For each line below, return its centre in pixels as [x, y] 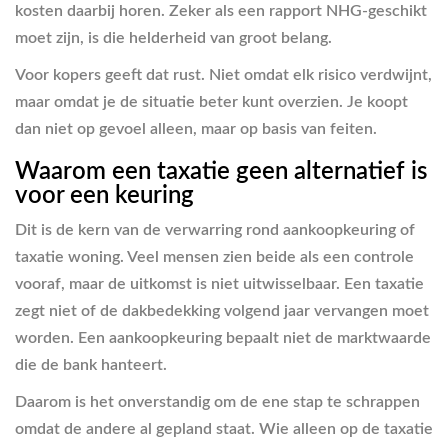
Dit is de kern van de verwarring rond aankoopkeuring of [215, 229]
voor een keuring [104, 196]
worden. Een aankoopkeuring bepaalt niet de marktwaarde [223, 337]
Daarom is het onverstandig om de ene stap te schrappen [217, 401]
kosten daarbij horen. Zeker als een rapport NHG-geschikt [221, 11]
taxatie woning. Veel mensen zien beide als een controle [214, 256]
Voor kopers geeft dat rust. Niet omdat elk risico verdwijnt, [223, 75]
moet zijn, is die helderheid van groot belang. [173, 38]
